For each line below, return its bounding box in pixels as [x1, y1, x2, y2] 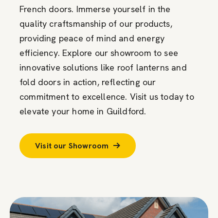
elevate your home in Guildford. [19, 105, 146, 117]
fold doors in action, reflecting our [19, 76, 156, 88]
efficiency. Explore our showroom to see [19, 47, 179, 58]
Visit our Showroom [35, 140, 109, 151]
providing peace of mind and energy [19, 32, 165, 44]
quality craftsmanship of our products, [19, 18, 172, 29]
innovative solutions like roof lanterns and [19, 61, 187, 73]
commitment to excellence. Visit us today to [19, 91, 194, 102]
